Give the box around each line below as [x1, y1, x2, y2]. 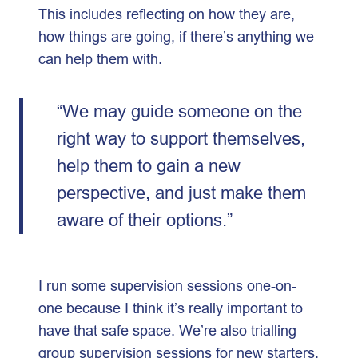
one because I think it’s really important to [38, 300, 303, 316]
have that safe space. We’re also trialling [38, 322, 296, 339]
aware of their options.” [56, 209, 237, 230]
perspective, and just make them [56, 182, 306, 203]
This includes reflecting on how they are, [38, 5, 295, 22]
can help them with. [38, 50, 170, 67]
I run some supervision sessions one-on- [38, 277, 296, 294]
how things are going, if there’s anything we [38, 27, 314, 45]
